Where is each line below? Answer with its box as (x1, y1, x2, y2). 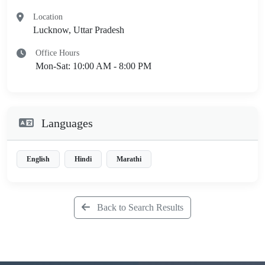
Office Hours (35, 48, 79, 57)
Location (33, 12, 63, 21)
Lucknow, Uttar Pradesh (33, 24, 124, 35)
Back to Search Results (95, 202, 183, 212)
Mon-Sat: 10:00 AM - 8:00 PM (35, 60, 151, 71)
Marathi (117, 154, 141, 163)
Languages (38, 116, 93, 130)
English (27, 154, 50, 163)
